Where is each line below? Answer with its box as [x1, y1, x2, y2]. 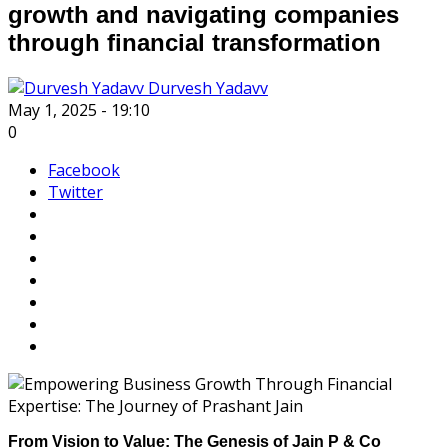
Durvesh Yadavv [144, 76, 268, 99]
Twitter [48, 180, 103, 203]
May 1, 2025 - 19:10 [8, 98, 150, 121]
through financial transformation [8, 28, 381, 56]
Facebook [48, 158, 120, 181]
